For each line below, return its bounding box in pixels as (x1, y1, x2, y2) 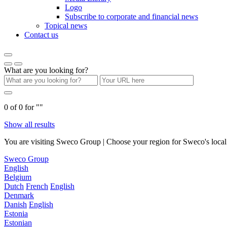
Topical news (45, 21, 87, 30)
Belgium (4, 173, 31, 181)
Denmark (4, 191, 34, 200)
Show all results (4, 120, 55, 129)
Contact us (24, 30, 58, 39)
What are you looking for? (4, 66, 88, 74)
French (26, 182, 48, 191)
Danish (4, 200, 27, 209)
